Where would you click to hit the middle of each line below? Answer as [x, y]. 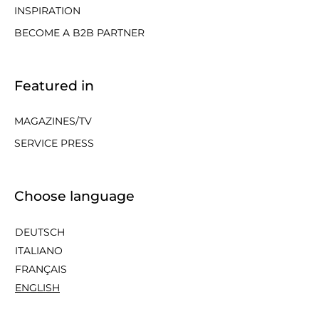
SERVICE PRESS [54, 143]
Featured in [54, 86]
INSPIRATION [47, 11]
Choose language [74, 196]
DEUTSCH [40, 232]
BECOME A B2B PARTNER [79, 33]
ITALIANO [39, 251]
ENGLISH [37, 288]
